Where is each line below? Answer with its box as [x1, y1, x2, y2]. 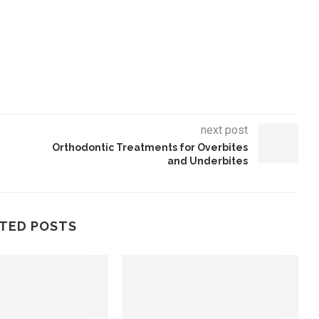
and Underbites [167, 155, 248, 167]
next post [200, 123, 248, 137]
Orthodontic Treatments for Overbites [51, 142, 248, 154]
